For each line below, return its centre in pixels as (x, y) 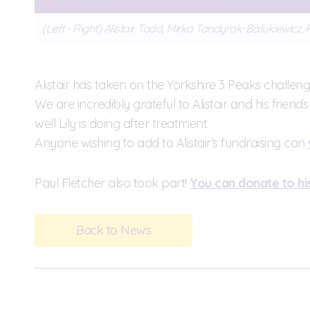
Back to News (113, 230)
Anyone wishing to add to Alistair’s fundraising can (171, 143)
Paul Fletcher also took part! (112, 183)
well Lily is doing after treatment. (122, 123)
